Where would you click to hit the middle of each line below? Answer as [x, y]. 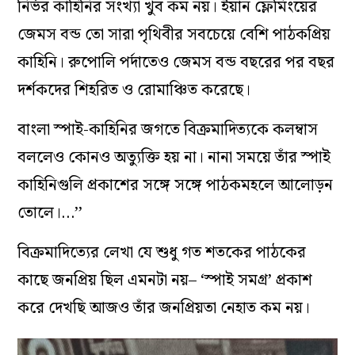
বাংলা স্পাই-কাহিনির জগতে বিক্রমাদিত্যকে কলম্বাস [168, 130]
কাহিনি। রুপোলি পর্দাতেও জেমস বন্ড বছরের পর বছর [176, 63]
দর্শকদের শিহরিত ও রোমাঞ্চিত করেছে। [134, 91]
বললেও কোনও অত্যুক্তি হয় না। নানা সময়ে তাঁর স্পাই [174, 158]
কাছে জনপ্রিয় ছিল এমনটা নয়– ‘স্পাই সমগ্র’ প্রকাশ [165, 281]
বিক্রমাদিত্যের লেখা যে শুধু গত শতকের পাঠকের [162, 253]
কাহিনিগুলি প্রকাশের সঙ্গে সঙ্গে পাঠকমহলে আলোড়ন [176, 186]
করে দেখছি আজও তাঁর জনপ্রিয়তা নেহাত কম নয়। [164, 309]
